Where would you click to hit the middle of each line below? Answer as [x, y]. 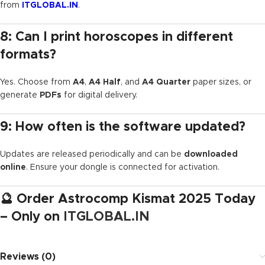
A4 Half [105, 82]
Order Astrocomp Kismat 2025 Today [136, 199]
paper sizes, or [221, 82]
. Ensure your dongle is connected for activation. [123, 167]
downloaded [211, 154]
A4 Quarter [166, 82]
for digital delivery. [99, 95]
